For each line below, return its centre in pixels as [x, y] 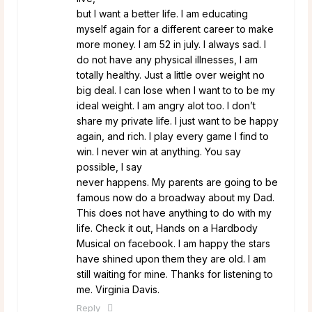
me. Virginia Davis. [118, 289]
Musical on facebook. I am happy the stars [173, 243]
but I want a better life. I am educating [162, 13]
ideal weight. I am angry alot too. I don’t [166, 105]
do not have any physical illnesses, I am [167, 59]
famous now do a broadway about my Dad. [175, 197]
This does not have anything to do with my [174, 212]
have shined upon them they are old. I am [171, 258]
